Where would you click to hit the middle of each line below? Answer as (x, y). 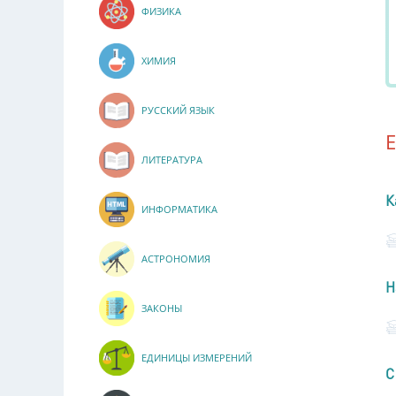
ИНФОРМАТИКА (179, 209)
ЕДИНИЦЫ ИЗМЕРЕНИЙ (197, 358)
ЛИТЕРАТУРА (172, 160)
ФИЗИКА (161, 11)
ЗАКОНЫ (162, 308)
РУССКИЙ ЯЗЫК (178, 110)
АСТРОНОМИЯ (176, 259)
